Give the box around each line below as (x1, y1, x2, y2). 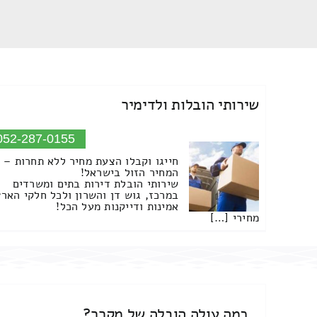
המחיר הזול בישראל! (80, 165, 179, 181)
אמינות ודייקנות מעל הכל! (56, 199, 179, 215)
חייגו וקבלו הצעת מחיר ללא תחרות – (4, 154, 179, 170)
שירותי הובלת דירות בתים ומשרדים (12, 176, 179, 192)
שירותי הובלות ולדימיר (120, 94, 260, 115)
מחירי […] (209, 210, 260, 226)
